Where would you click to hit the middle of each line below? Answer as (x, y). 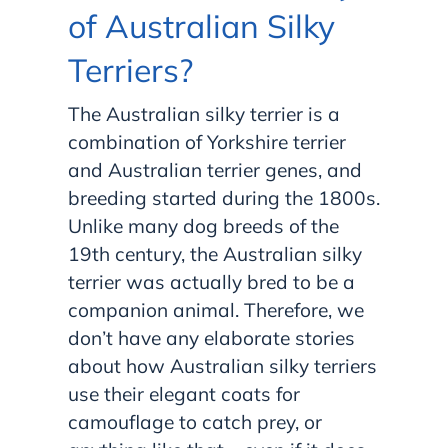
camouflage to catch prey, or (195, 421)
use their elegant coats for (184, 393)
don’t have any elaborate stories (211, 337)
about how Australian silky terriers (222, 365)
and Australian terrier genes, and (215, 169)
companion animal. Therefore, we (216, 309)
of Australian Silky (201, 25)
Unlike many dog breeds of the (203, 225)
